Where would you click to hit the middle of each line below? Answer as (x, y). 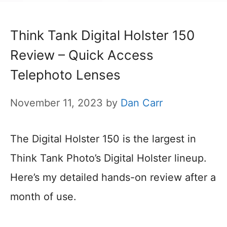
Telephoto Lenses (65, 75)
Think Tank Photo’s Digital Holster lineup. (108, 158)
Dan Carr (142, 103)
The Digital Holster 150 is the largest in (103, 139)
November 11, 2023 (56, 103)
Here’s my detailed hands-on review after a (113, 178)
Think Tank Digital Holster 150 (102, 35)
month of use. (43, 197)
